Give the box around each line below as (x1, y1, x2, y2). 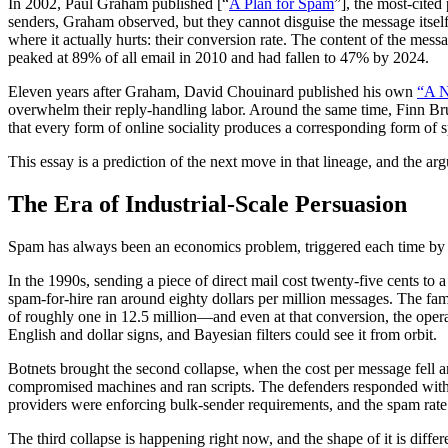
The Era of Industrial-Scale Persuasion (8, 190, 407, 217)
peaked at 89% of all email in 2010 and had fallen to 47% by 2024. (8, 48, 429, 66)
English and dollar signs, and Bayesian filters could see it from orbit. (8, 325, 437, 343)
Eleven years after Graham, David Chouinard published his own (8, 82, 417, 100)
